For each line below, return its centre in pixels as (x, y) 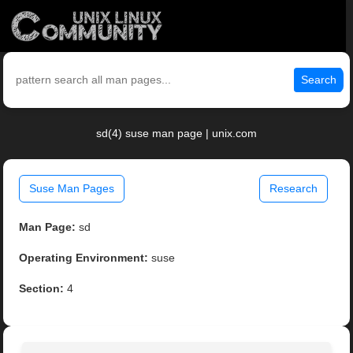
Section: (42, 289)
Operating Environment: (84, 258)
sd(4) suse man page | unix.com (176, 134)
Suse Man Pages (72, 189)
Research (293, 189)
